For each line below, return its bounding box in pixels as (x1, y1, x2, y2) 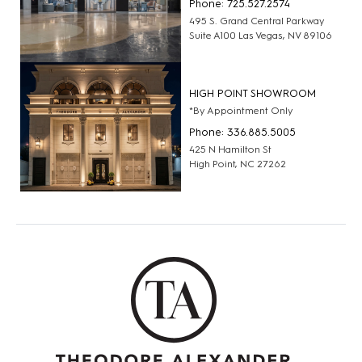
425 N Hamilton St (189, 144, 271, 156)
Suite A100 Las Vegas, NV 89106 (189, 29, 332, 41)
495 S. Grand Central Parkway (189, 15, 325, 27)
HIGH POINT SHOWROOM (189, 87, 316, 100)
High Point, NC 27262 (189, 158, 286, 170)
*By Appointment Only (189, 105, 293, 117)
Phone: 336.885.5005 (189, 126, 296, 139)
